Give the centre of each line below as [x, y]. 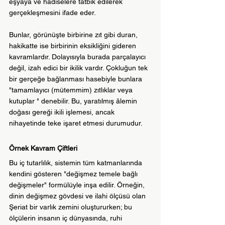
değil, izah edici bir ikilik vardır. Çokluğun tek [79, 68]
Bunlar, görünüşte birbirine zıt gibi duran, [74, 35]
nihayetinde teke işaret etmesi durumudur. [76, 123]
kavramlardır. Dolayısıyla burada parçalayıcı [78, 57]
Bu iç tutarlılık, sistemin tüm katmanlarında [77, 163]
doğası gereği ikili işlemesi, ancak [63, 112]
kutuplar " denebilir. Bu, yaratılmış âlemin [74, 101]
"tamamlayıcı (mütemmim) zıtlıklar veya [72, 90]
